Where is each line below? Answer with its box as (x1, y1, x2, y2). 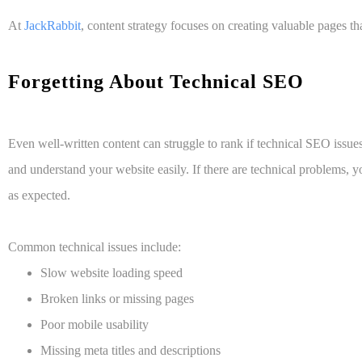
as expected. (8, 188, 70, 203)
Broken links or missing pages (40, 292, 194, 306)
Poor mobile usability (40, 318, 149, 332)
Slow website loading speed (40, 266, 183, 280)
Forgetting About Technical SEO (8, 71, 309, 93)
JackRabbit (24, 19, 81, 33)
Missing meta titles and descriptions (40, 343, 221, 358)
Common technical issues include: (8, 240, 181, 255)
